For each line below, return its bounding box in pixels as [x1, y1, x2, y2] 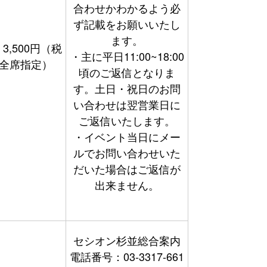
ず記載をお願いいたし [73, 16, 181, 32]
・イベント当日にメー [73, 129, 181, 144]
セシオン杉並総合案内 [73, 232, 181, 248]
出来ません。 [95, 177, 159, 193]
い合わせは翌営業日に [73, 97, 181, 112]
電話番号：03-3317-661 [70, 249, 184, 264]
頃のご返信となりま [79, 64, 175, 80]
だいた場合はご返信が [73, 161, 181, 176]
